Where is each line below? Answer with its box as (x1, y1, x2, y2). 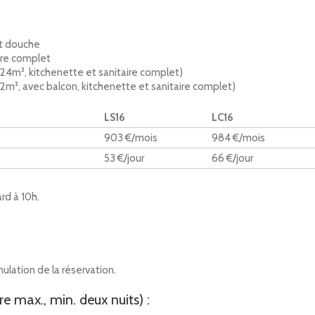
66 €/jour (212, 152, 253, 165)
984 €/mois (212, 131, 265, 144)
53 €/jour (104, 152, 144, 165)
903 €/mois (104, 131, 157, 144)
